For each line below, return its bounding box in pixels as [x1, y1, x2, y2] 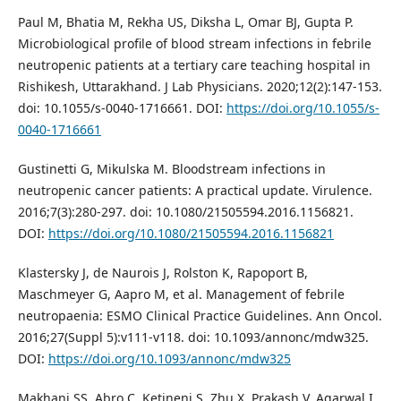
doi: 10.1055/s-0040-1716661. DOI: [17, 98, 226, 116]
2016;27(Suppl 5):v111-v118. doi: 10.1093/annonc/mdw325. [17, 328, 369, 346]
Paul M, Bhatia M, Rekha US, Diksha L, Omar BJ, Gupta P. [17, 13, 354, 30]
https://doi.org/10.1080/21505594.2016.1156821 [47, 224, 334, 242]
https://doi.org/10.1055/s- [226, 98, 380, 116]
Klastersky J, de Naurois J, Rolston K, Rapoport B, [17, 263, 308, 281]
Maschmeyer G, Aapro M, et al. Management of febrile [17, 285, 345, 303]
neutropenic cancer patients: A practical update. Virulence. [17, 181, 372, 199]
